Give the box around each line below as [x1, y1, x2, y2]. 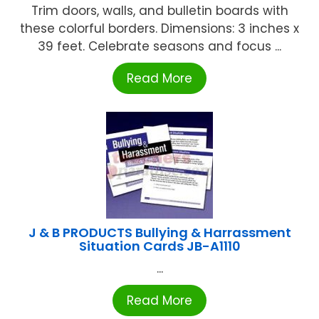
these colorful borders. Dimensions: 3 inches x [20, 20, 299, 38]
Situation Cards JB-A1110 [78, 237, 241, 256]
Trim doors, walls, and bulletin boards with [31, 2, 288, 20]
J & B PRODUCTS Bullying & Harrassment [28, 224, 291, 242]
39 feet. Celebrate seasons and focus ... [38, 38, 281, 56]
